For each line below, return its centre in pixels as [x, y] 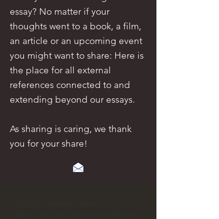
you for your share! [49, 143]
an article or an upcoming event [76, 41]
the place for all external [60, 70]
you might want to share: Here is [77, 55]
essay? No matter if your [60, 11]
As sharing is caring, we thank [71, 129]
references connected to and [70, 85]
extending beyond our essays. [72, 99]
